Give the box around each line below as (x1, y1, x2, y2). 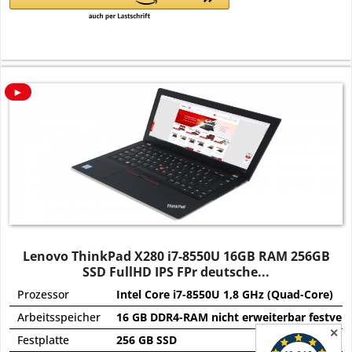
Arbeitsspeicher (17, 309, 101, 324)
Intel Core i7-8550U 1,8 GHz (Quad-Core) (116, 286, 334, 302)
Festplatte (17, 332, 70, 347)
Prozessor (17, 286, 70, 302)
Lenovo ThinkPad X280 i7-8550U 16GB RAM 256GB (22, 247, 330, 265)
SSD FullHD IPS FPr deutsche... (82, 262, 270, 280)
